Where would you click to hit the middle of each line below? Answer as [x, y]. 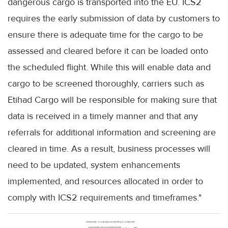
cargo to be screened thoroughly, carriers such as [106, 84]
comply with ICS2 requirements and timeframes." [105, 198]
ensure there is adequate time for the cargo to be [105, 35]
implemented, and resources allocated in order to [105, 181]
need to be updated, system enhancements [94, 165]
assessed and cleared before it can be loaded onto [108, 51]
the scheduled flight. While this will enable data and [109, 67]
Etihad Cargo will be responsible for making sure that [112, 100]
